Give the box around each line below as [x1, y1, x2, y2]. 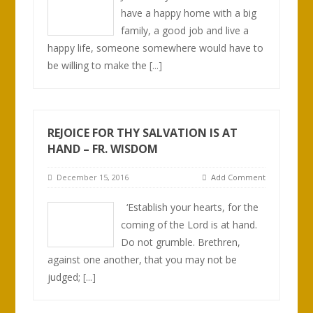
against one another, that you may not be [48, 253, 238, 266]
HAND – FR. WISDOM [48, 141, 159, 156]
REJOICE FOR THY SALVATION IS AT [48, 125, 238, 140]
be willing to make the [48, 59, 150, 72]
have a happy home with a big [121, 6, 257, 20]
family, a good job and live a [121, 24, 249, 37]
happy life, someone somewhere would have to [48, 41, 264, 54]
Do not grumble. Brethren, [121, 235, 241, 249]
